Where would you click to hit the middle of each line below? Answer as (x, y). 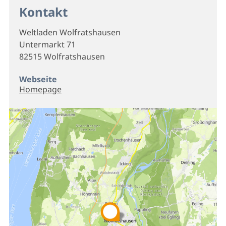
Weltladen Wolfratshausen (70, 32)
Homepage (40, 89)
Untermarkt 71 (47, 44)
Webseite (38, 79)
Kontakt (43, 12)
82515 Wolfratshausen (62, 56)
